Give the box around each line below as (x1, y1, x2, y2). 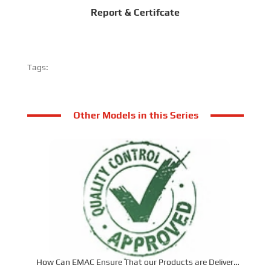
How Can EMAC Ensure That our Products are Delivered (36, 257, 243, 267)
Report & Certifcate (91, 6, 180, 18)
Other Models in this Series (73, 109, 198, 121)
